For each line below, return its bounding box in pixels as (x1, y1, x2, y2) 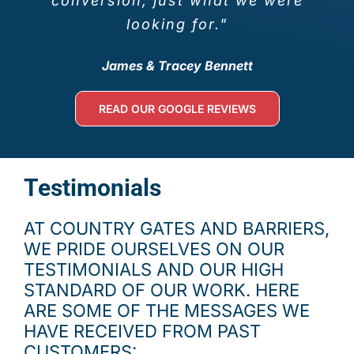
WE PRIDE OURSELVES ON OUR (24, 238, 284, 259)
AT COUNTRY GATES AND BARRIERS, (24, 217, 330, 239)
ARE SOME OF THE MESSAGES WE (24, 299, 310, 321)
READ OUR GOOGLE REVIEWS (98, 101, 256, 115)
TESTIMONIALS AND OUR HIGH (24, 258, 284, 280)
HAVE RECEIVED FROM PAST (24, 320, 261, 341)
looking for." (126, 15, 228, 32)
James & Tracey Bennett (101, 57, 253, 73)
